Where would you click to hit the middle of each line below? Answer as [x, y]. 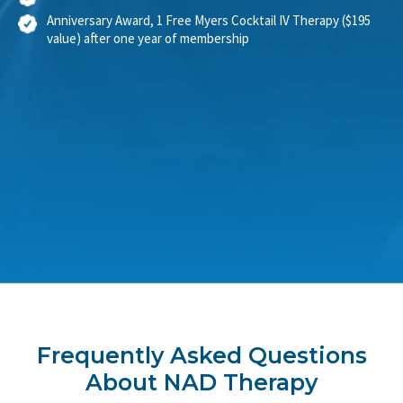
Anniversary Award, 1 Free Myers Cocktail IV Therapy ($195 [209, 40]
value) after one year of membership [148, 58]
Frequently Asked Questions [201, 376]
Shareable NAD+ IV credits [120, 13]
